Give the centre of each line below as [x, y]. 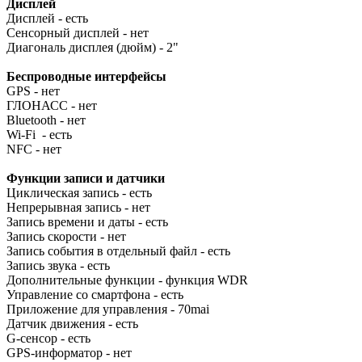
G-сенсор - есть [48, 338]
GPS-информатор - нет [69, 352]
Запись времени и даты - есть [87, 221]
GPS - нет [33, 90]
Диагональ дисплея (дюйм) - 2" [93, 47]
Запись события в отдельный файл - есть [118, 250]
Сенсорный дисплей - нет [78, 32]
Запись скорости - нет [66, 236]
